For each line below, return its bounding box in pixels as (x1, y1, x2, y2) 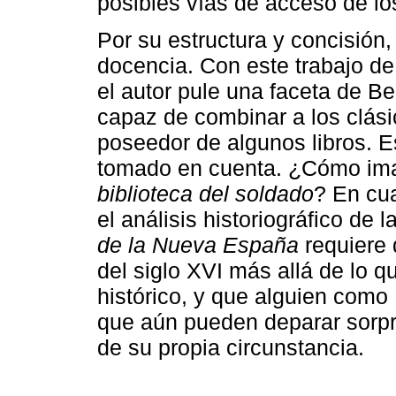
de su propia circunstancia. (97, 335, 364, 361)
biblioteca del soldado (97, 181, 314, 207)
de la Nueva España (97, 232, 299, 258)
